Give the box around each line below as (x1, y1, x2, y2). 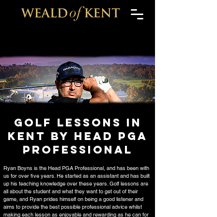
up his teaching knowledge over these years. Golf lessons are (3, 180, 148, 187)
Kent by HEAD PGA (8, 129, 148, 143)
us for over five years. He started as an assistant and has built (3, 172, 150, 179)
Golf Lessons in (14, 116, 142, 129)
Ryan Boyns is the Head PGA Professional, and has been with (3, 165, 149, 171)
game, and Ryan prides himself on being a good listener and (3, 196, 143, 202)
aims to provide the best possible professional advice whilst (3, 203, 142, 210)
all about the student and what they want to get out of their (3, 188, 138, 195)
